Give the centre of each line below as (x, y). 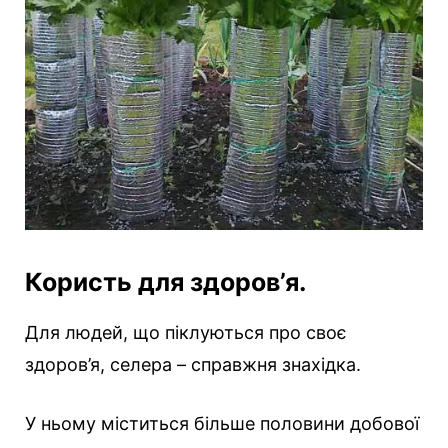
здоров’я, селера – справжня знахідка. (193, 365)
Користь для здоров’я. (165, 282)
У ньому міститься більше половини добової (222, 424)
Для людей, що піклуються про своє (186, 333)
